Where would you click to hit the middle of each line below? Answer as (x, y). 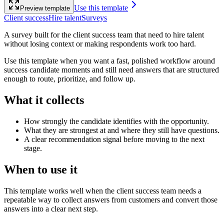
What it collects (44, 100)
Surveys (94, 17)
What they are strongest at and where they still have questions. (122, 130)
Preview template (45, 8)
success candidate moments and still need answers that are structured (111, 69)
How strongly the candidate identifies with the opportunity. (116, 121)
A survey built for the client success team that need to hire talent (104, 34)
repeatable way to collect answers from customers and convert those (111, 199)
